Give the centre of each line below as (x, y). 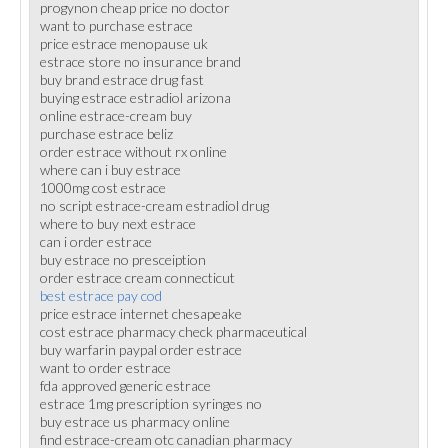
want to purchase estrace (116, 25)
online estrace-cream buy (116, 115)
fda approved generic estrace (125, 385)
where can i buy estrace (110, 169)
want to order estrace (105, 367)
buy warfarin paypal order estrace (141, 349)
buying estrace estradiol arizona (135, 97)
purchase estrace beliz (106, 133)
